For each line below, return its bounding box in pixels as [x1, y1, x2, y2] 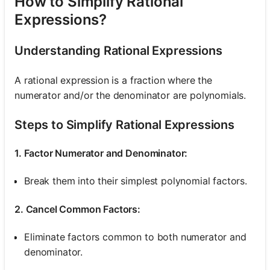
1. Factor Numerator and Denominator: [14, 146, 188, 159]
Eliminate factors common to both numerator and [24, 230, 246, 243]
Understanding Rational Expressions [14, 43, 222, 58]
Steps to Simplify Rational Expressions [14, 117, 234, 132]
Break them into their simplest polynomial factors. [24, 174, 247, 187]
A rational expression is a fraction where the [14, 74, 212, 86]
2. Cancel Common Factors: [14, 202, 140, 215]
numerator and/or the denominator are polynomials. [14, 89, 246, 101]
